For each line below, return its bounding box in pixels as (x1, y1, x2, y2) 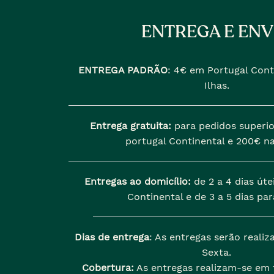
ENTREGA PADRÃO (78, 64, 168, 76)
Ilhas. (204, 80, 229, 92)
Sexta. (202, 246, 231, 259)
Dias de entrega (74, 231, 149, 243)
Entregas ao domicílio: (84, 176, 191, 188)
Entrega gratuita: (90, 120, 171, 132)
